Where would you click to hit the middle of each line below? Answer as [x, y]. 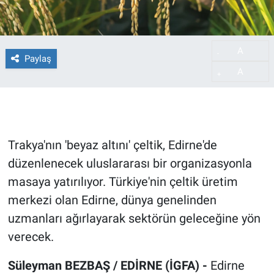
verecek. [31, 237]
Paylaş [38, 58]
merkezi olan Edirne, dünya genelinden [112, 200]
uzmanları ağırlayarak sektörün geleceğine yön [134, 219]
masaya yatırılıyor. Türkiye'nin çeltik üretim [123, 182]
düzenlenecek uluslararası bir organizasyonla [130, 164]
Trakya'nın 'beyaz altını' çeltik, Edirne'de [112, 145]
